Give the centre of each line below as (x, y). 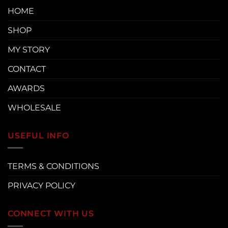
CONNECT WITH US (51, 214)
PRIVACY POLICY (41, 186)
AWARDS (26, 88)
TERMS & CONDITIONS (53, 166)
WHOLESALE (34, 107)
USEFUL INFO (38, 135)
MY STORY (29, 49)
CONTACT (27, 69)
